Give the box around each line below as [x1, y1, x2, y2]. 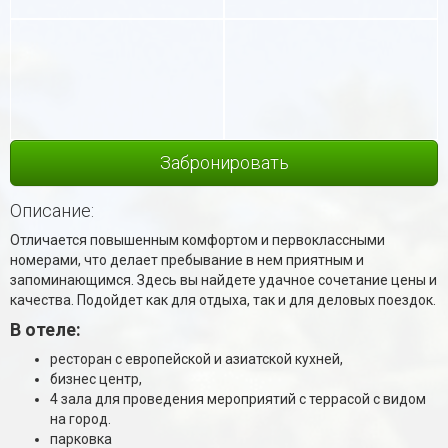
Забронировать [159, 151, 289, 173]
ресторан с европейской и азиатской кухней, [50, 350, 343, 367]
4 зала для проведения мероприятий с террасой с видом [50, 390, 426, 407]
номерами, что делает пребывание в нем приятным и [10, 251, 364, 268]
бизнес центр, [50, 370, 142, 387]
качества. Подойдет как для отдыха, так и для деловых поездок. [10, 291, 436, 308]
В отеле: [10, 318, 81, 340]
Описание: [10, 199, 94, 221]
